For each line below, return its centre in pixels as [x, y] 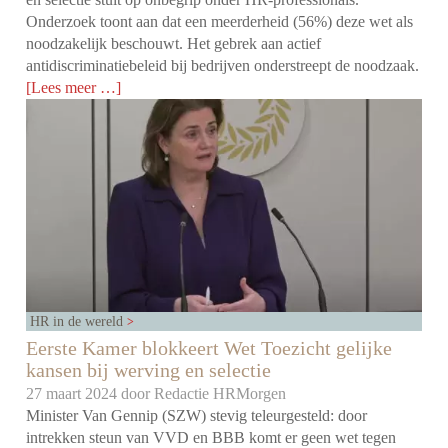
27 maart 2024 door [90, 394]
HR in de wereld [79, 321]
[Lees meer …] [74, 88]
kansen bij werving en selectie [149, 370]
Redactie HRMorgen [220, 394]
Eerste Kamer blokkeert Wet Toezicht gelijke [209, 348]
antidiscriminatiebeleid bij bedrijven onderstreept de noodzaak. [223, 66]
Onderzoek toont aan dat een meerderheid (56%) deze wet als [220, 22]
